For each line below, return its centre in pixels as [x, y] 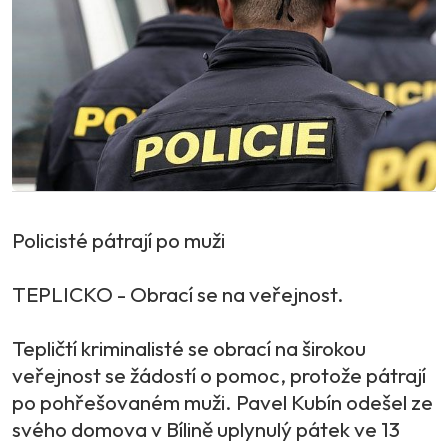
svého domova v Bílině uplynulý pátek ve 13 [206, 428]
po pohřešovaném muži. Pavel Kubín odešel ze [222, 401]
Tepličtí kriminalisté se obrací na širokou [189, 347]
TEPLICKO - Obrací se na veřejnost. [180, 293]
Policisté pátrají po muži [118, 239]
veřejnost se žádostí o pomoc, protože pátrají [219, 374]
